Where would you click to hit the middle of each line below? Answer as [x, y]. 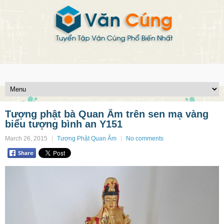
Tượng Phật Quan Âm [87, 138]
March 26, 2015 [26, 138]
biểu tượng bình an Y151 [64, 124]
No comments [145, 138]
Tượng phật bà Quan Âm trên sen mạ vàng [107, 114]
